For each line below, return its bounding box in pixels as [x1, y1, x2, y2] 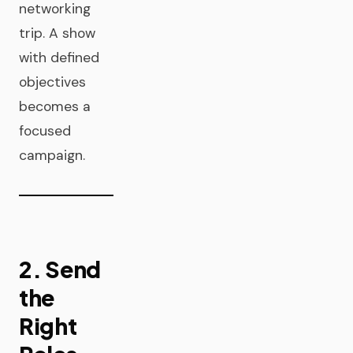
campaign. [19, 147, 85, 164]
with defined [19, 49, 99, 66]
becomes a [19, 98, 91, 115]
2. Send [19, 255, 102, 283]
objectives [19, 73, 86, 91]
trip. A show [19, 24, 95, 42]
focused [19, 122, 71, 139]
